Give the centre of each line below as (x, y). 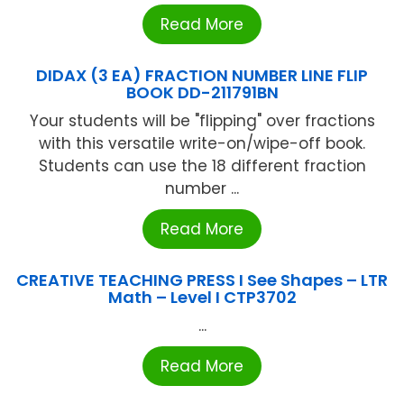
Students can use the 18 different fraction (202, 166)
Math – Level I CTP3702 (202, 298)
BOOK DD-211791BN (202, 93)
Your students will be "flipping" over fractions (202, 121)
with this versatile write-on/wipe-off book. (202, 144)
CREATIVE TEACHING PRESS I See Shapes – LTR (202, 280)
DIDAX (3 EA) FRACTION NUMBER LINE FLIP (202, 76)
